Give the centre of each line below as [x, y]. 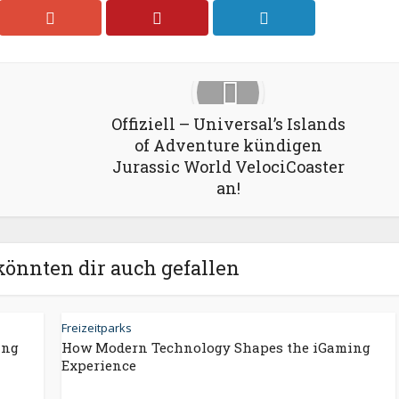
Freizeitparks [97, 328]
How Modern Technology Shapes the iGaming [216, 347]
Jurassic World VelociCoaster [228, 167]
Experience [99, 365]
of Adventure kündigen [228, 145]
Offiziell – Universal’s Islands [228, 124]
